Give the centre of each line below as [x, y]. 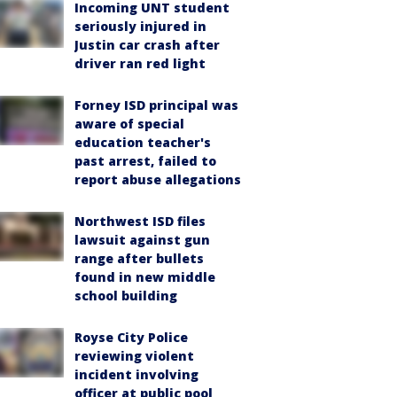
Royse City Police [131, 337]
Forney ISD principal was [156, 105]
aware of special [129, 124]
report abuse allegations [158, 179]
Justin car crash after [147, 45]
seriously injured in [140, 26]
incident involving [136, 374]
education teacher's [143, 142]
